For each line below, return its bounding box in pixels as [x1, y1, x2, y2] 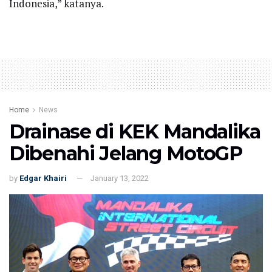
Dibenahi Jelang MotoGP [9, 141, 242, 165]
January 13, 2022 [90, 174, 149, 183]
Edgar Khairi [19, 174, 67, 183]
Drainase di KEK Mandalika [9, 119, 260, 143]
